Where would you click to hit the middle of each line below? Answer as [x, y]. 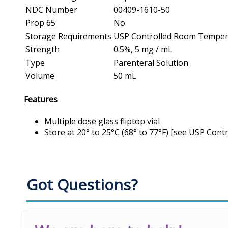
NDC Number [51, 9]
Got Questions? [82, 185]
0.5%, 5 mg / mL [143, 49]
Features [41, 99]
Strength [42, 49]
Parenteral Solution [151, 62]
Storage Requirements [68, 36]
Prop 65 [40, 23]
